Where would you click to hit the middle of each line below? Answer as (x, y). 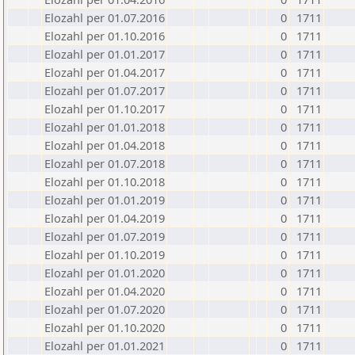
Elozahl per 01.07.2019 (105, 236)
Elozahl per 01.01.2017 (105, 54)
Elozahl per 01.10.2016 (105, 36)
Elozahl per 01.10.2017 (105, 109)
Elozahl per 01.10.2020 (105, 327)
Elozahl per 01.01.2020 (105, 273)
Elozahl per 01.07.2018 (105, 163)
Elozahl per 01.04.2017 (105, 72)
